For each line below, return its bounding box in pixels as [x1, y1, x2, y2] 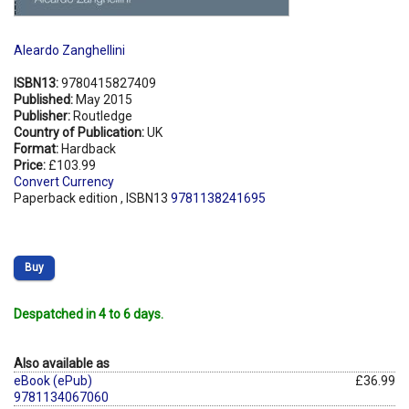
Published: [14, 91, 76, 107]
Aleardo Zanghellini [14, 42, 125, 58]
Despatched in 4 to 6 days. [14, 306, 163, 321]
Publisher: [14, 108, 73, 123]
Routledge [73, 108, 132, 123]
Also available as [14, 355, 110, 371]
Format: [14, 141, 61, 156]
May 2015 [76, 91, 132, 107]
